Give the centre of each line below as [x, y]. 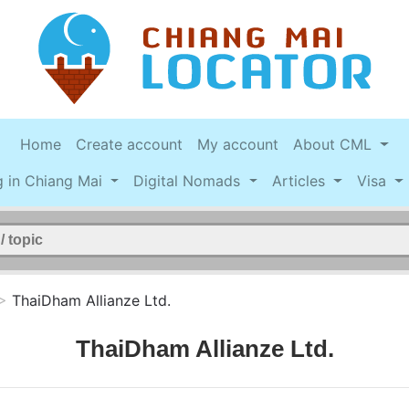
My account [238, 145]
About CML [335, 145]
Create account [130, 145]
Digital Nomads [189, 181]
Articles [301, 181]
